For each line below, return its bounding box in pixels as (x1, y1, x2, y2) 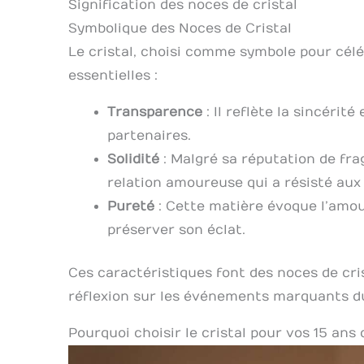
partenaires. (107, 128, 191, 144)
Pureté (107, 199, 154, 214)
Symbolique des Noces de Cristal (68, 21, 292, 37)
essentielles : (68, 68, 158, 84)
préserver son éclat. (107, 223, 245, 238)
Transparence (107, 105, 202, 120)
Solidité (107, 152, 159, 167)
